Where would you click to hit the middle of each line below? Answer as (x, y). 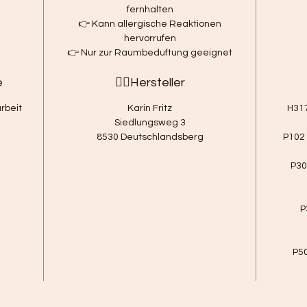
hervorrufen (150, 38)
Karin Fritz (150, 108)
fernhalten (150, 9)
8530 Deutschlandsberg (150, 137)
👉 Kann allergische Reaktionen (150, 24)
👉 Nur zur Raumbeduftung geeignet (150, 52)
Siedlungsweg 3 (150, 122)
